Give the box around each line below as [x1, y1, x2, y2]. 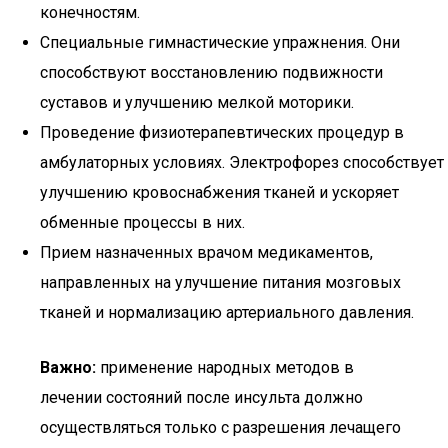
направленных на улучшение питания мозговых [40, 273, 401, 292]
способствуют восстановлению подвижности [40, 63, 383, 82]
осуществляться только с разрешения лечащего [40, 418, 401, 437]
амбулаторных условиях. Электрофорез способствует [40, 153, 444, 172]
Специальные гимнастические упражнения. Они [40, 33, 400, 52]
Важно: [40, 358, 96, 377]
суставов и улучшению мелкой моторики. [40, 93, 354, 112]
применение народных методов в [96, 358, 354, 377]
